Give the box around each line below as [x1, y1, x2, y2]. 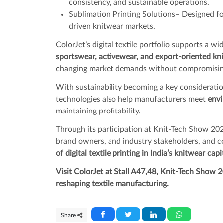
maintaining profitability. [55, 107, 141, 115]
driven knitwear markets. [68, 22, 155, 30]
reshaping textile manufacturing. [55, 179, 169, 188]
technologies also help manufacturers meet [55, 95, 208, 103]
